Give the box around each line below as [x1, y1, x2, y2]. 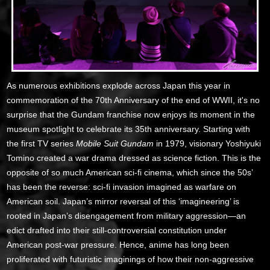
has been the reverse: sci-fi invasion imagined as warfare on [7, 181, 237, 192]
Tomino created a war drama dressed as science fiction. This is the [7, 152, 262, 163]
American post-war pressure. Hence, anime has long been [7, 239, 230, 250]
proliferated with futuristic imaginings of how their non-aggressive [7, 254, 254, 264]
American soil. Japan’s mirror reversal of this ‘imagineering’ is [7, 196, 240, 206]
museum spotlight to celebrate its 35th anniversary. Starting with [7, 124, 251, 134]
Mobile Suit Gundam [76, 138, 154, 148]
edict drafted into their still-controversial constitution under [7, 225, 227, 235]
